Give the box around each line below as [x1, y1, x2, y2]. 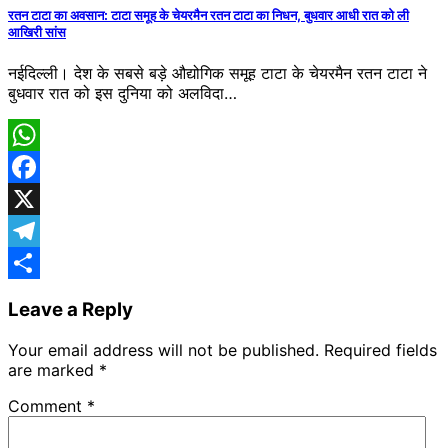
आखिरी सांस [8, 24, 66, 41]
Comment [8, 395, 87, 416]
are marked [8, 359, 99, 380]
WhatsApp [8, 157, 86, 178]
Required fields [324, 339, 437, 360]
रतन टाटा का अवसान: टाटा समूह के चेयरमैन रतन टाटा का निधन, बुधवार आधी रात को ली [8, 7, 409, 24]
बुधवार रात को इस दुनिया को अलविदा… [8, 83, 237, 104]
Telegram [8, 253, 78, 274]
